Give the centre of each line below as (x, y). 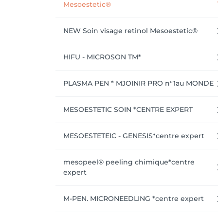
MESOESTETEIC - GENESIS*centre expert (134, 136)
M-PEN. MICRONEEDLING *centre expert (134, 199)
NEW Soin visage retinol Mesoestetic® (130, 31)
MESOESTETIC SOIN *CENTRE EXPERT (128, 109)
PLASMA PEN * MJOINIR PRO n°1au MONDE (138, 83)
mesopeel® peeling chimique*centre (129, 162)
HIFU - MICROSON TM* (102, 57)
